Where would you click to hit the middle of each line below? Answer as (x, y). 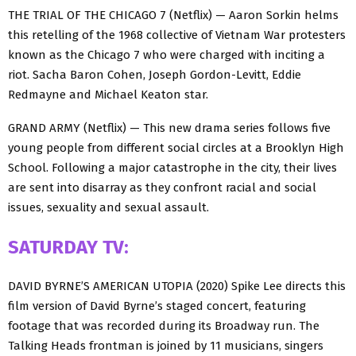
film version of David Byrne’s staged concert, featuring (157, 306)
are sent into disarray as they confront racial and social (162, 187)
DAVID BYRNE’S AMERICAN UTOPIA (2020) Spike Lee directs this (177, 286)
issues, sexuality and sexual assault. (108, 207)
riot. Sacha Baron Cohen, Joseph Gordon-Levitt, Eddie (155, 74)
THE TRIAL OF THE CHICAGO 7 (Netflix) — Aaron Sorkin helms (173, 15)
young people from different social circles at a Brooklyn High (176, 147)
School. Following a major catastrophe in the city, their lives (172, 167)
